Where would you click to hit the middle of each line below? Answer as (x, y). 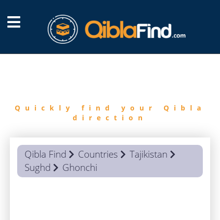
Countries (98, 154)
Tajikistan (149, 154)
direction (110, 118)
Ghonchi (80, 167)
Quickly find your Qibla (110, 108)
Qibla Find (45, 154)
